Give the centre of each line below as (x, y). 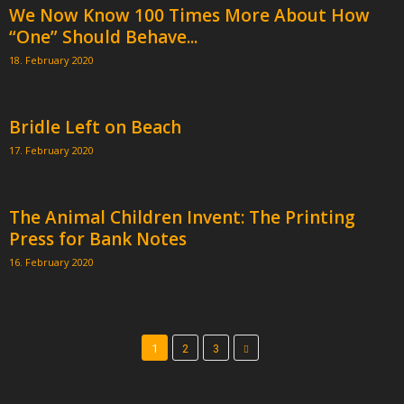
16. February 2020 (51, 262)
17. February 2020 (51, 150)
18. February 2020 (51, 60)
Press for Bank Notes (98, 239)
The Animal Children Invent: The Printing (182, 217)
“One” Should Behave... (103, 37)
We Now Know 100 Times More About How (189, 15)
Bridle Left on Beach (95, 127)
